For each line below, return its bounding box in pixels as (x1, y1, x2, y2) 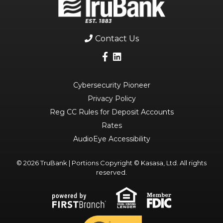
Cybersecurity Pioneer (73, 81, 150, 90)
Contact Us (95, 34, 139, 43)
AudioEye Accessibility (73, 134, 150, 143)
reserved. (96, 168, 127, 176)
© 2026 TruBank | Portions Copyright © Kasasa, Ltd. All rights (16, 159, 207, 167)
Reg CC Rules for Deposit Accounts (49, 108, 174, 116)
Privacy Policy (87, 94, 136, 103)
